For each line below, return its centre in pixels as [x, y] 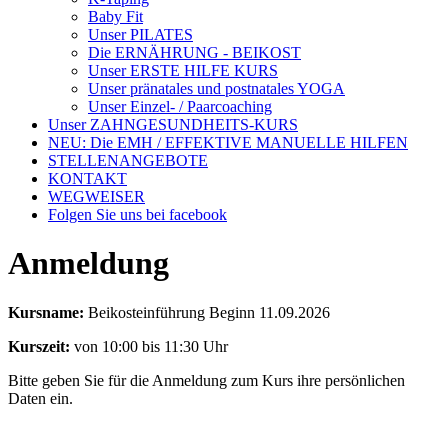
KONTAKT [87, 178]
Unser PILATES [140, 34]
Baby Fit [115, 16]
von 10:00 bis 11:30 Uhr [149, 346]
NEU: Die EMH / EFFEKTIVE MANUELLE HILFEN [228, 142]
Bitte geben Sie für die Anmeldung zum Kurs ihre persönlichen [206, 380]
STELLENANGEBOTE [128, 160]
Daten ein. [40, 398]
